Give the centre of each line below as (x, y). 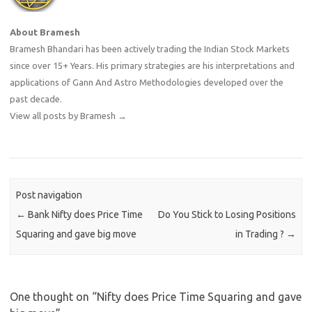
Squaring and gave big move (77, 234)
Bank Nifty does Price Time (85, 214)
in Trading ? (260, 234)
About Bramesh (45, 32)
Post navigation (49, 195)
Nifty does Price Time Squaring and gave (199, 296)
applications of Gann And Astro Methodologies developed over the (147, 83)
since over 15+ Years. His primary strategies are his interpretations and (152, 66)
